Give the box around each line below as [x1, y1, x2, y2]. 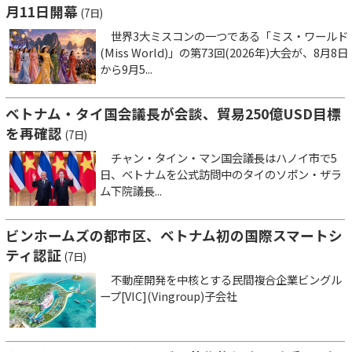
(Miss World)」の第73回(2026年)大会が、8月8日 [100, 44, 348, 61]
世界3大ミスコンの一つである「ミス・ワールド [100, 27, 348, 45]
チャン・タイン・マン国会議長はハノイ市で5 [100, 149, 337, 167]
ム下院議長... [100, 182, 162, 200]
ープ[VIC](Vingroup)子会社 [100, 288, 237, 305]
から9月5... [100, 60, 152, 78]
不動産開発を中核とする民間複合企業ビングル [100, 271, 342, 288]
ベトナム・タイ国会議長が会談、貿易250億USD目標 [5, 104, 341, 124]
